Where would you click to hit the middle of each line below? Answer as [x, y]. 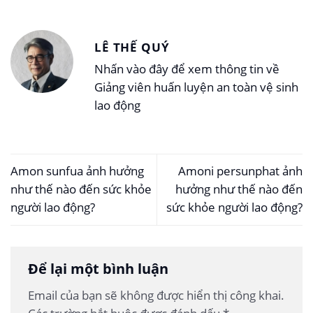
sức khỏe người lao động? [234, 208]
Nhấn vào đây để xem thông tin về [187, 69]
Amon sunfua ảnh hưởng [77, 171]
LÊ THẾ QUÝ [132, 47]
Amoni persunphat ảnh [240, 171]
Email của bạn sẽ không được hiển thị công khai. [156, 296]
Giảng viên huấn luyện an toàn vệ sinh [196, 87]
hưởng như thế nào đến [239, 189]
